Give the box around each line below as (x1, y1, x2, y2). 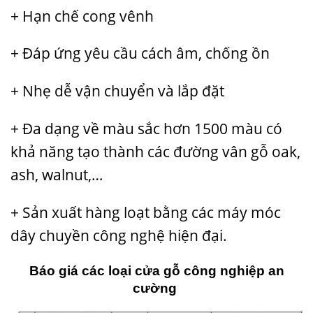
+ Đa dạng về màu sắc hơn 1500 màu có (10, 118, 282, 138)
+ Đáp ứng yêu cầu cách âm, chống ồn (10, 43, 270, 64)
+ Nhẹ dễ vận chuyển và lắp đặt (10, 81, 224, 101)
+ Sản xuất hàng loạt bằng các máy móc (10, 202, 281, 222)
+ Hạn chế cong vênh (10, 6, 154, 26)
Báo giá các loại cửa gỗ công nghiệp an (29, 263, 284, 278)
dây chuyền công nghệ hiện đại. (10, 225, 231, 245)
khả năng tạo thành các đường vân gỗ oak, (10, 141, 300, 161)
